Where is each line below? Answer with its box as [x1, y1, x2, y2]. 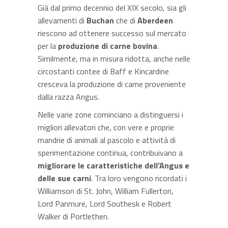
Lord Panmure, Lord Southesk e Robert [38, 197, 172, 210]
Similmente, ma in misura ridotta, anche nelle [38, 52, 190, 65]
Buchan [87, 14, 114, 26]
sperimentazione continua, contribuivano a [38, 146, 183, 159]
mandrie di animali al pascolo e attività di [38, 133, 176, 146]
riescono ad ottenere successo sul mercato [38, 26, 186, 39]
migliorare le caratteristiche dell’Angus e [38, 159, 189, 172]
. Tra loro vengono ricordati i [91, 172, 187, 184]
